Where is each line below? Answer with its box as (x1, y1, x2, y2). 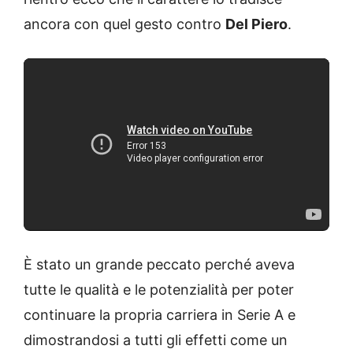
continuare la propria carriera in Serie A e (24, 306, 295, 323)
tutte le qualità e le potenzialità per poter (24, 281, 294, 298)
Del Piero (225, 16, 288, 33)
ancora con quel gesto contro (24, 16, 225, 33)
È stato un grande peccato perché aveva (24, 255, 295, 273)
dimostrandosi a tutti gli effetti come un (24, 331, 288, 348)
